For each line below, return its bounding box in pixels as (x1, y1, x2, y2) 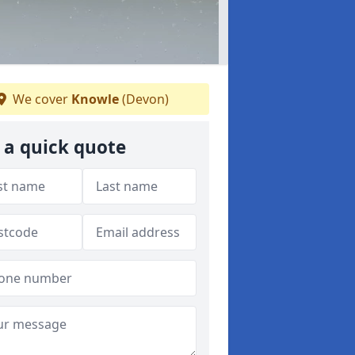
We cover (9, 90, 71, 108)
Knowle (71, 90, 119, 108)
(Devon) (118, 90, 169, 108)
